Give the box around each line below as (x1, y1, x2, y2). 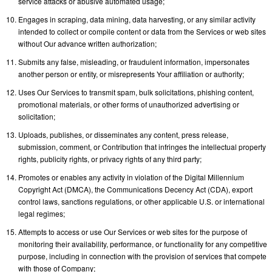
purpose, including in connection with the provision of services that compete (18, 250, 267, 261)
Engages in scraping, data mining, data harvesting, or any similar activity (18, 13, 256, 24)
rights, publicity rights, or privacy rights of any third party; (18, 153, 202, 164)
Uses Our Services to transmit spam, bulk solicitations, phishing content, (18, 86, 254, 97)
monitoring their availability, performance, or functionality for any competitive (18, 238, 267, 249)
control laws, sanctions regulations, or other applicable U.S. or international (18, 195, 265, 206)
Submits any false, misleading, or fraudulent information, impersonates (18, 56, 250, 67)
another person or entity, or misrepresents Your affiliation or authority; (18, 68, 244, 79)
